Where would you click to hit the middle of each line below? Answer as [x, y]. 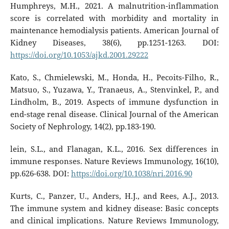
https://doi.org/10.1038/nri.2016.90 [131, 173]
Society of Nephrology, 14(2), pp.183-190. [83, 126]
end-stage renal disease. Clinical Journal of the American [114, 114]
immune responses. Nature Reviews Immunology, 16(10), [114, 161]
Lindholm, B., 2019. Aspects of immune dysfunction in [114, 102]
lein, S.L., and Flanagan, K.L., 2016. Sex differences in [114, 149]
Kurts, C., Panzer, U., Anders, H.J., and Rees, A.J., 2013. [114, 196]
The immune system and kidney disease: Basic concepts [114, 208]
